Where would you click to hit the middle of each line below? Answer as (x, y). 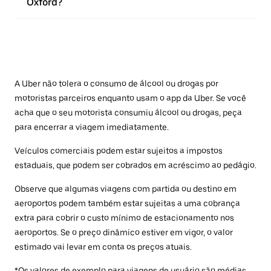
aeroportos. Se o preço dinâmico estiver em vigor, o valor (124, 232)
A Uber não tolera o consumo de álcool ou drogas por (116, 83)
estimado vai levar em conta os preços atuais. (103, 247)
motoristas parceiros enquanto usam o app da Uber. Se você (130, 98)
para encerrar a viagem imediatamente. (92, 127)
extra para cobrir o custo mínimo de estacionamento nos (124, 217)
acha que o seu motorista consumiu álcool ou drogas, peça (128, 112)
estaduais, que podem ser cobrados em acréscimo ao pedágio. (135, 165)
